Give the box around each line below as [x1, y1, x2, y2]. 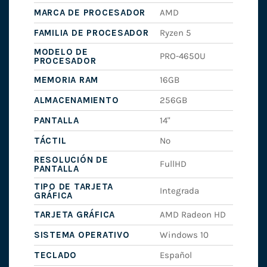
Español [160, 250, 193, 261]
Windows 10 [160, 229, 209, 241]
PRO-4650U [160, 51, 206, 62]
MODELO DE [33, 46, 88, 58]
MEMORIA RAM [33, 74, 99, 86]
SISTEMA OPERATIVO [33, 229, 130, 241]
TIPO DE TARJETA [33, 181, 114, 193]
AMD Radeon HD [160, 209, 226, 221]
